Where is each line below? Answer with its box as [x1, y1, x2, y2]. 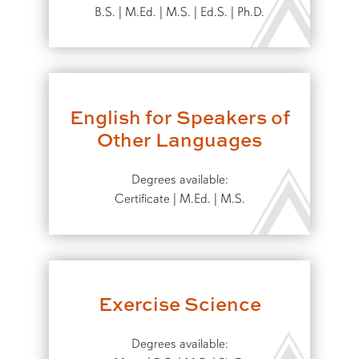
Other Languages [97, 125, 262, 152]
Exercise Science [98, 290, 261, 317]
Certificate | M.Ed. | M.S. [114, 190, 245, 207]
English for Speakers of [69, 103, 290, 130]
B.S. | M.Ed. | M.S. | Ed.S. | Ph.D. [95, 3, 264, 20]
